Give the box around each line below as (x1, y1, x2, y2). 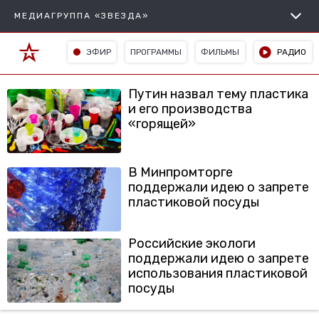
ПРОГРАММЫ (130, 46, 182, 57)
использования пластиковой (128, 266, 308, 281)
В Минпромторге (128, 164, 233, 180)
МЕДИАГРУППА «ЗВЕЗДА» (14, 11, 149, 21)
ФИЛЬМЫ (201, 46, 240, 57)
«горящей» (128, 116, 196, 132)
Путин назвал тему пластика (128, 86, 308, 102)
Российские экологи (128, 236, 256, 251)
